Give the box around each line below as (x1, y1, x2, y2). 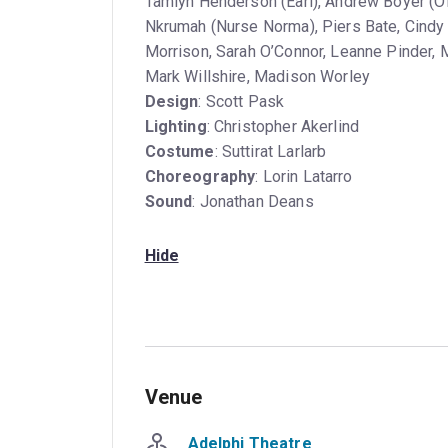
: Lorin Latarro (255, 166, 353, 186)
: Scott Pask (198, 91, 285, 111)
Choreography (144, 166, 256, 186)
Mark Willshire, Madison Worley (144, 66, 371, 86)
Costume (144, 141, 215, 161)
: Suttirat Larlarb (214, 141, 327, 161)
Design (144, 91, 199, 111)
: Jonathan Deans (192, 191, 314, 211)
